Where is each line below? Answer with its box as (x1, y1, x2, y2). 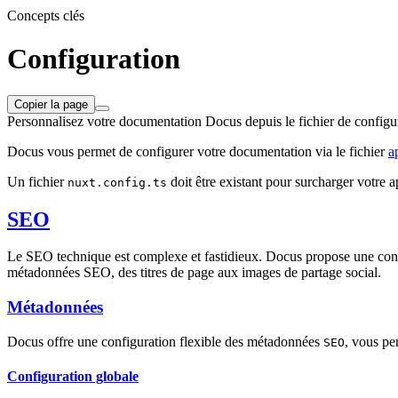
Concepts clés (7, 7, 84, 23)
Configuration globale (7, 369, 139, 385)
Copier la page (14, 97, 88, 111)
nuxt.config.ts (68, 175, 167, 189)
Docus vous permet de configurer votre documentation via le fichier (7, 143, 388, 159)
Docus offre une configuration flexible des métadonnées (7, 333, 323, 349)
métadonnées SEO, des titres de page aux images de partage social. (7, 265, 381, 281)
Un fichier (7, 173, 68, 189)
